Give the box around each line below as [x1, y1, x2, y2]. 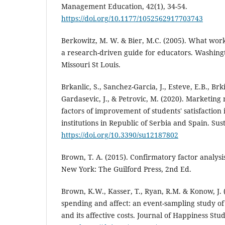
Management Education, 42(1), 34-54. [61, 1, 187, 11]
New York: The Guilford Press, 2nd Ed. [61, 164, 191, 174]
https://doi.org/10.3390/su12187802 [61, 130, 178, 140]
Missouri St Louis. [61, 59, 121, 69]
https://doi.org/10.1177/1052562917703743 [61, 13, 203, 23]
